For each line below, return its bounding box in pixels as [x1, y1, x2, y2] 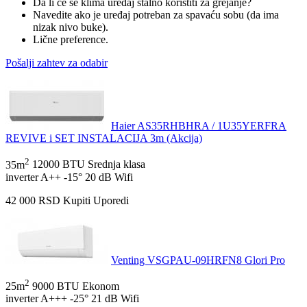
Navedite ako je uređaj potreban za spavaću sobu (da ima [33, 9, 279, 21]
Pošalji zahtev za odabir [5, 57, 108, 69]
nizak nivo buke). [33, 21, 108, 34]
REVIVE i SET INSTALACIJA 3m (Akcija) [5, 132, 202, 145]
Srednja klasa [88, 158, 145, 171]
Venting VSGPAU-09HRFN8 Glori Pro [111, 254, 285, 266]
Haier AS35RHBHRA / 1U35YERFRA [111, 120, 286, 132]
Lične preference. [33, 34, 108, 46]
